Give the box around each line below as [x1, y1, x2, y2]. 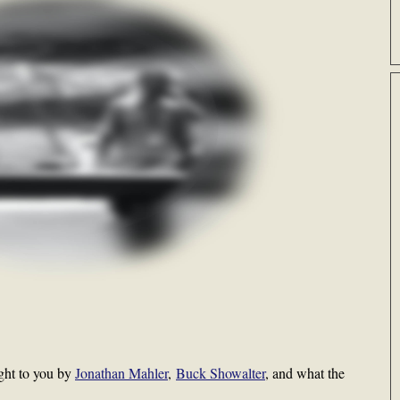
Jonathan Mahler [75, 363, 168, 382]
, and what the [265, 363, 345, 382]
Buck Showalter [176, 363, 265, 382]
